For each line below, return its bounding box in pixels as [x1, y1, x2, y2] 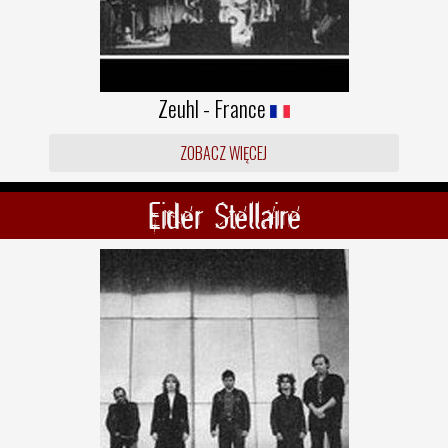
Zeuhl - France [158, 92, 270, 124]
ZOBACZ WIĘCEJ [180, 141, 268, 165]
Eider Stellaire [147, 192, 301, 239]
